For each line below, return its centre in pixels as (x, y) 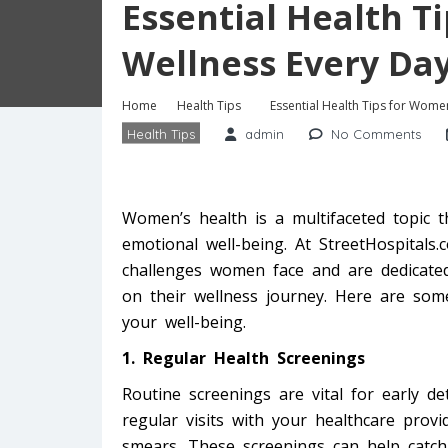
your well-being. (184, 322)
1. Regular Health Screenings (243, 358)
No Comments (376, 133)
